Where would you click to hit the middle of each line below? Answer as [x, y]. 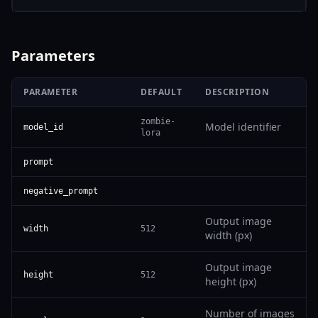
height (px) [231, 281]
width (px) [229, 235]
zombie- [158, 121]
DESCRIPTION [237, 92]
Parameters [53, 55]
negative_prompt [61, 191]
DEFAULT [161, 92]
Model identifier [243, 126]
